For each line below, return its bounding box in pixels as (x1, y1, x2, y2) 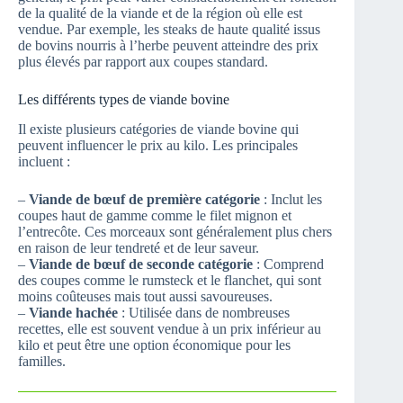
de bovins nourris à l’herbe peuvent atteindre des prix (18, 38, 318, 54)
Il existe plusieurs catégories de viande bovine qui (18, 121, 299, 138)
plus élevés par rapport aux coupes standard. (18, 54, 268, 70)
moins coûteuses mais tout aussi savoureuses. (18, 289, 273, 305)
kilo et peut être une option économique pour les (18, 337, 291, 354)
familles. (18, 354, 66, 370)
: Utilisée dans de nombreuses (118, 305, 290, 321)
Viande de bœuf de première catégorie (29, 192, 260, 208)
